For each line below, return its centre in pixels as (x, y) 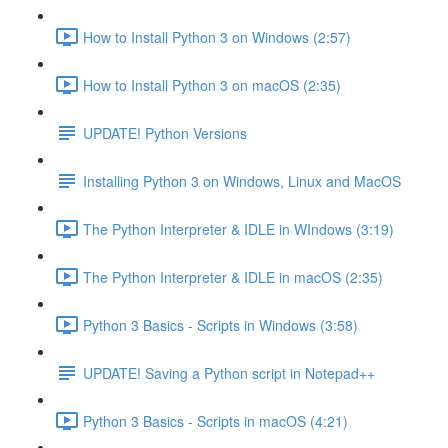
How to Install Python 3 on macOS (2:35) (212, 84)
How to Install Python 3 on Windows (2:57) (217, 36)
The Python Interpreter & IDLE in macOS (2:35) (233, 276)
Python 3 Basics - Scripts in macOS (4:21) (215, 420)
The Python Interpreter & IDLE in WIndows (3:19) (238, 228)
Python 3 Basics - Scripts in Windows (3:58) (220, 324)
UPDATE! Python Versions (165, 132)
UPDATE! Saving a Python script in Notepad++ (229, 372)
